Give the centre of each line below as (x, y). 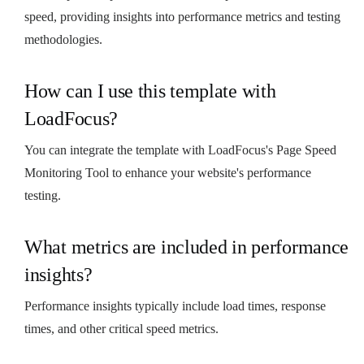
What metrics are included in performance (187, 247)
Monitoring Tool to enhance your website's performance (168, 172)
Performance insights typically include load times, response (175, 305)
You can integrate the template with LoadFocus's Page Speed (180, 149)
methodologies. (63, 39)
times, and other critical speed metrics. (121, 328)
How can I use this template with (150, 91)
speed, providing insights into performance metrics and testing (182, 16)
